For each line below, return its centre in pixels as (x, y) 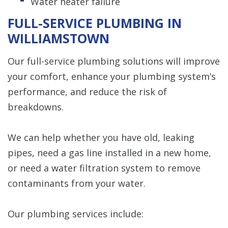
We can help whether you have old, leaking (101, 137)
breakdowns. (36, 107)
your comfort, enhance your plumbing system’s (112, 76)
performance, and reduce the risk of (87, 91)
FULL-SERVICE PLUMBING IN (95, 23)
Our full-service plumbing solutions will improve (114, 61)
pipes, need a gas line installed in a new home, (109, 152)
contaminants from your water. (77, 183)
